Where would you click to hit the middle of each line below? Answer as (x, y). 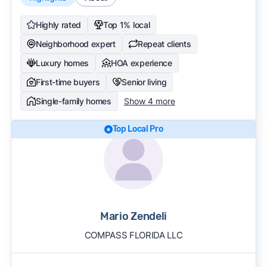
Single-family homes (73, 101)
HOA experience (142, 63)
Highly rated (58, 24)
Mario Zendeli (133, 216)
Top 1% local (127, 24)
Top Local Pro (138, 129)
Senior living (144, 82)
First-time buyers (68, 82)
